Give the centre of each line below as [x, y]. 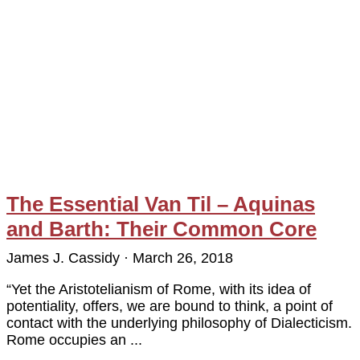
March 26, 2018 [181, 258]
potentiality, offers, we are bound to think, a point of [170, 306]
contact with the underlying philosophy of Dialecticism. [179, 323]
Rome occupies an [68, 340]
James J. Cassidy [65, 258]
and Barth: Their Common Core [162, 229]
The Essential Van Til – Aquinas [161, 204]
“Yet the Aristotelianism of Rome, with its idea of [159, 289]
